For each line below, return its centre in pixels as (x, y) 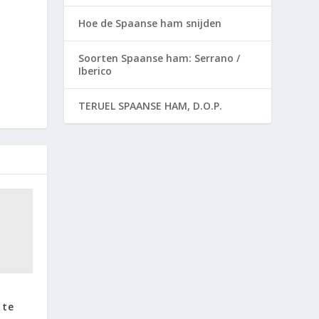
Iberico (95, 70)
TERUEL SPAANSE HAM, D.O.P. (151, 105)
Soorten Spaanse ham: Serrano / (159, 58)
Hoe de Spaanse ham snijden (150, 23)
